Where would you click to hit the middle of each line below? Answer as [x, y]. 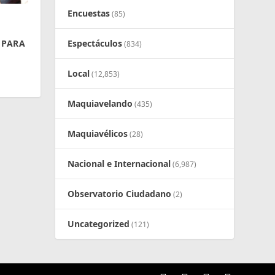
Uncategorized [99, 224]
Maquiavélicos [98, 134]
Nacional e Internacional [119, 164]
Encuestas [89, 14]
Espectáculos [95, 44]
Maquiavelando [100, 104]
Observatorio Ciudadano [120, 194]
